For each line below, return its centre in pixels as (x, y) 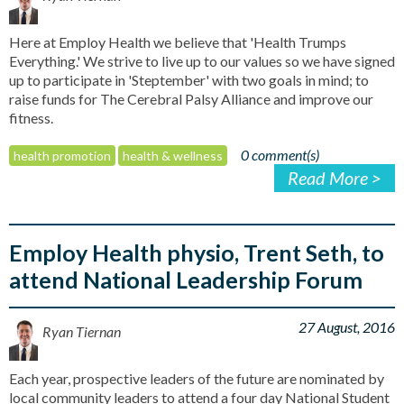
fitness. (31, 117)
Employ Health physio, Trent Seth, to (197, 252)
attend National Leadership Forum (186, 279)
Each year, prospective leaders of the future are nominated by (197, 378)
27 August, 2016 (347, 326)
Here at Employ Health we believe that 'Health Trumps (178, 41)
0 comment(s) (280, 154)
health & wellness (173, 155)
